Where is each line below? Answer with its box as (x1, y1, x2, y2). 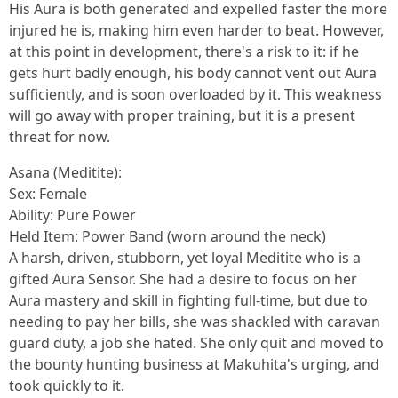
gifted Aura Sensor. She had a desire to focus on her (9, 269, 357, 289)
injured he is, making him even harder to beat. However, (9, 20, 384, 40)
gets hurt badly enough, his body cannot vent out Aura (9, 63, 377, 83)
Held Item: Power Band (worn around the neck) (9, 227, 326, 246)
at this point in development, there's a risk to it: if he (9, 42, 359, 61)
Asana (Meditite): (9, 163, 122, 182)
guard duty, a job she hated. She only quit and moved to (9, 333, 384, 353)
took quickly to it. (9, 376, 124, 395)
